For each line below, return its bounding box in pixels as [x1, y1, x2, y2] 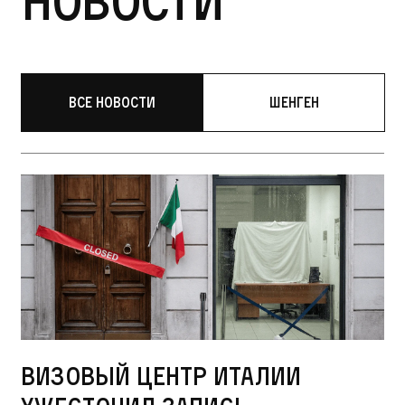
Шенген [268, 93, 319, 112]
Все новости [68, 93, 155, 112]
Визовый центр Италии [20, 360, 301, 391]
